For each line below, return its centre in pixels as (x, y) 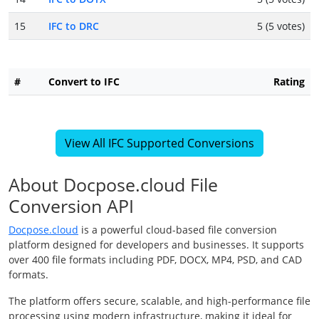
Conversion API (71, 206)
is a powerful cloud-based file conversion (178, 230)
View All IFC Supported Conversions (159, 143)
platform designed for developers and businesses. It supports (156, 245)
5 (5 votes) (281, 26)
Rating (289, 82)
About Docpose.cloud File (113, 185)
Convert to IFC (84, 82)
